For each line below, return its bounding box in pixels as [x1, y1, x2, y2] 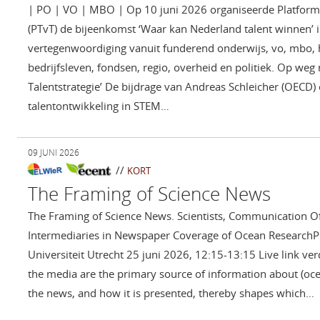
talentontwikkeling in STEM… [28, 99, 169, 114]
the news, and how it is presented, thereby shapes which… [28, 286, 314, 301]
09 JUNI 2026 [28, 146, 79, 159]
